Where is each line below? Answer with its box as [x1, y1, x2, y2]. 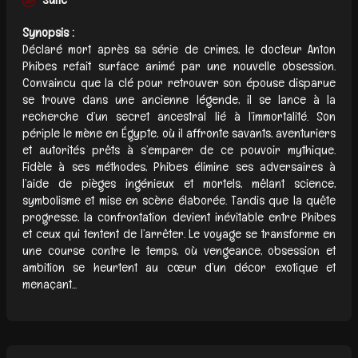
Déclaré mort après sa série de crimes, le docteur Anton [22, 40, 336, 58]
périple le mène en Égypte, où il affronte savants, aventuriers [22, 124, 336, 141]
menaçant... [22, 275, 77, 292]
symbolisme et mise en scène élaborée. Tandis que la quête [22, 191, 336, 209]
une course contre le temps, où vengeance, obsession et [22, 241, 336, 259]
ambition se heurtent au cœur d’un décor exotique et [22, 258, 336, 276]
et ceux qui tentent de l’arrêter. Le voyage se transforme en [22, 225, 336, 242]
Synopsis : [22, 23, 74, 41]
